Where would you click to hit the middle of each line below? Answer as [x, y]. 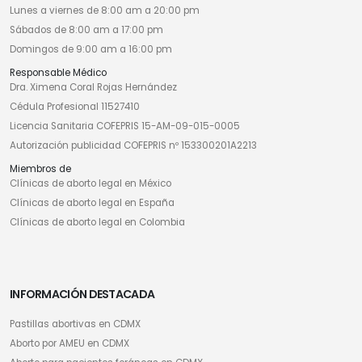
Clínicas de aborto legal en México [90, 184]
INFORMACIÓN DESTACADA [82, 295]
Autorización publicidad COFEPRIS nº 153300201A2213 [133, 146]
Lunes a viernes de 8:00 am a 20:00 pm [105, 11]
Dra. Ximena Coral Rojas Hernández [93, 88]
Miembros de [40, 169]
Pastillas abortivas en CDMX [75, 324]
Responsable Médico [58, 73]
